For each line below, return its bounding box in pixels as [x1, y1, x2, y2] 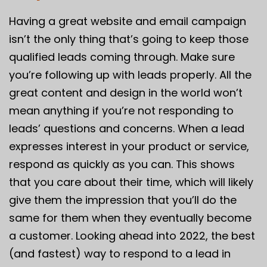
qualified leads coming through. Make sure [9, 49, 235, 64]
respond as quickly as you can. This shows [9, 156, 235, 172]
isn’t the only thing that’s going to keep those [9, 31, 249, 46]
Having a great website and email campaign [9, 13, 246, 29]
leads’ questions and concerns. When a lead [9, 120, 244, 136]
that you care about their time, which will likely [9, 174, 253, 190]
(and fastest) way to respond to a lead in [9, 246, 231, 261]
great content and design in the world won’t [9, 85, 243, 100]
